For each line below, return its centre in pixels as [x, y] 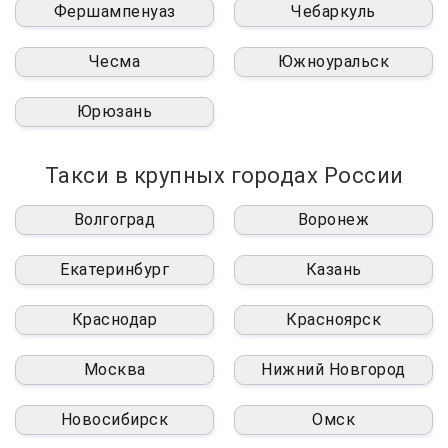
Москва [114, 369]
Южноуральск [333, 61]
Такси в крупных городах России [224, 175]
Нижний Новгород [333, 369]
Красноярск [333, 319]
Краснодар [114, 319]
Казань [333, 269]
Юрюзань [114, 111]
